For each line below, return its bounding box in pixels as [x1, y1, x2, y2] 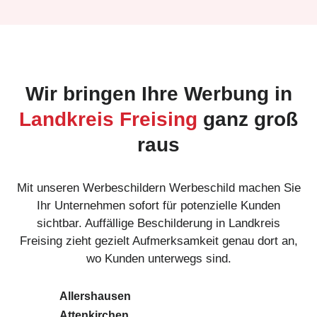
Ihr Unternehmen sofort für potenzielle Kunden [37, 198, 280, 212]
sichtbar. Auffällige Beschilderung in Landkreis [37, 216, 280, 230]
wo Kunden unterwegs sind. [86, 251, 231, 265]
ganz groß [197, 108, 298, 130]
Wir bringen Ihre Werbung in [25, 82, 292, 105]
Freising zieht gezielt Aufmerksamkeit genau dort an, [19, 234, 298, 248]
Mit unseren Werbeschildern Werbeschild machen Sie [16, 180, 301, 195]
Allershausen [59, 289, 131, 302]
